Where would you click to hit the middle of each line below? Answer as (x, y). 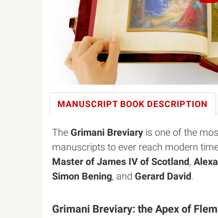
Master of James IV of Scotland (121, 162)
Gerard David (163, 176)
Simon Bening (82, 176)
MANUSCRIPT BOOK (101, 104)
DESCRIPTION (176, 104)
